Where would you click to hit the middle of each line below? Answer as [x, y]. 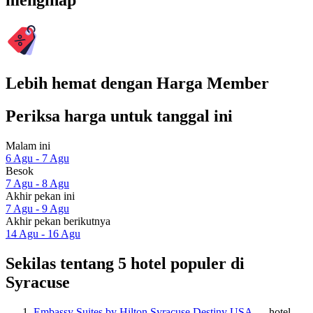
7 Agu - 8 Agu [37, 183]
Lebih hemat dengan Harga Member [137, 83]
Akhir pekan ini [40, 196]
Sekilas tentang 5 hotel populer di [125, 263]
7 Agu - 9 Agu [37, 208]
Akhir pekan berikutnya [58, 221]
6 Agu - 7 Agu [37, 158]
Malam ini [28, 145]
